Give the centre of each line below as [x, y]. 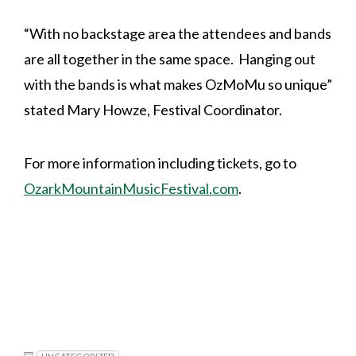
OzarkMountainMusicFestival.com [131, 188]
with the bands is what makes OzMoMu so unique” [178, 84]
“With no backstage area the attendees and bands [178, 33]
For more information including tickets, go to [160, 163]
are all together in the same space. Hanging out [170, 58]
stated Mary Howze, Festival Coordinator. [153, 109]
